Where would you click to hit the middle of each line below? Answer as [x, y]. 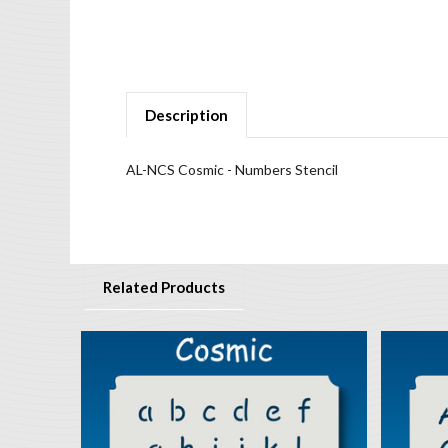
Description [186, 114]
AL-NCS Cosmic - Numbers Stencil [232, 169]
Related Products [163, 286]
